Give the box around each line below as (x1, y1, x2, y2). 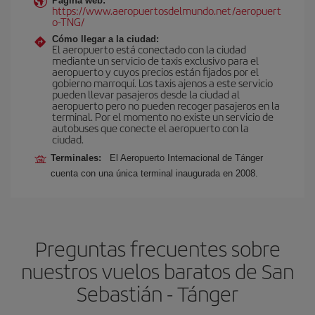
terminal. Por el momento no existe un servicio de (52, 109, 274, 124)
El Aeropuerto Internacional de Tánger (110, 153, 263, 163)
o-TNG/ (52, 14, 84, 29)
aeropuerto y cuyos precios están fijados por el (52, 64, 259, 79)
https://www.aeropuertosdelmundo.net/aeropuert (52, 3, 281, 18)
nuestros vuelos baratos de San (21, 256, 294, 285)
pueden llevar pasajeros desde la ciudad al (52, 86, 240, 101)
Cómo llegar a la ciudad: (52, 34, 159, 44)
